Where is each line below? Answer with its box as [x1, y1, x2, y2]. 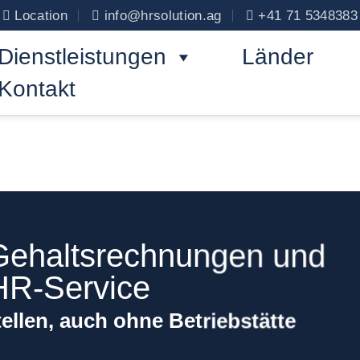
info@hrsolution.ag [104, 6, 222, 23]
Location [14, 6, 67, 23]
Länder [242, 43, 314, 69]
